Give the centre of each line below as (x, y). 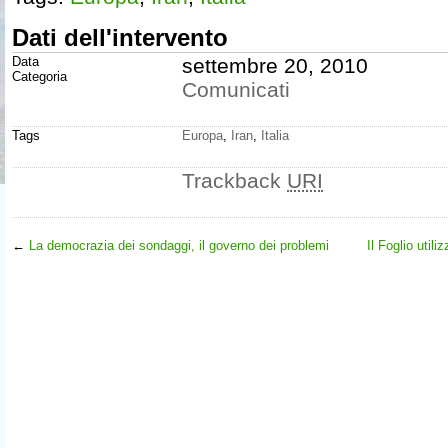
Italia (275, 136)
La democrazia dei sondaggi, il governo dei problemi (179, 246)
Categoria (39, 77)
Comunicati (236, 90)
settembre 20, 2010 (275, 66)
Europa (202, 136)
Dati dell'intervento (120, 38)
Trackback (234, 181)
